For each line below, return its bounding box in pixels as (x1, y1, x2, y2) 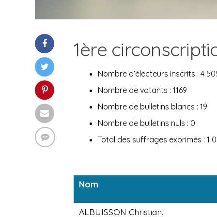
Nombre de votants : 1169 (98, 85, 187, 95)
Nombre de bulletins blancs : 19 (98, 102, 207, 112)
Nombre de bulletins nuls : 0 (98, 118, 195, 128)
